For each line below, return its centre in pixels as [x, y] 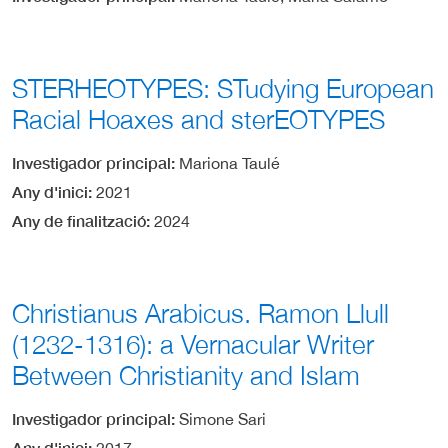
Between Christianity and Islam [186, 375]
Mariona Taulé [229, 162]
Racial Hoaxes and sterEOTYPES [198, 119]
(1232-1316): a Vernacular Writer [193, 344]
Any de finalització [79, 220]
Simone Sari [222, 419]
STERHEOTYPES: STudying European [223, 88]
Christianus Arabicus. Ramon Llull [200, 313]
